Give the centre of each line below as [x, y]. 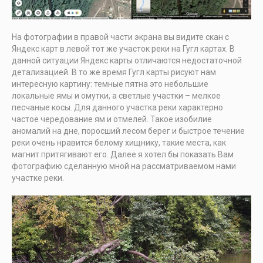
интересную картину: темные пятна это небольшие [110, 84]
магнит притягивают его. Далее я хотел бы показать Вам [123, 154]
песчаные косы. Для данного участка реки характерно [117, 107]
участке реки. [38, 178]
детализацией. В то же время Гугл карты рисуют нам [114, 72]
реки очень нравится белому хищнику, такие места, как [119, 142]
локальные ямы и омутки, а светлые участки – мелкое [116, 95]
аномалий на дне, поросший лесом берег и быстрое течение [128, 131]
